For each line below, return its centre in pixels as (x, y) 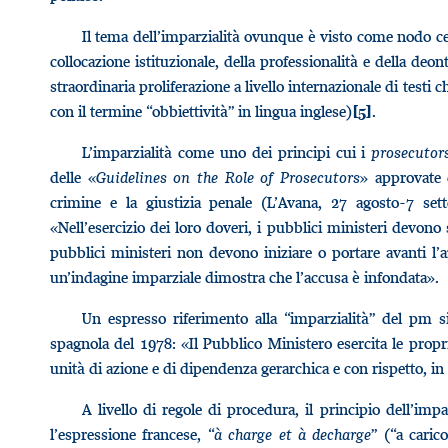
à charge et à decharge (292, 434)
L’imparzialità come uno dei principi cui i (227, 152)
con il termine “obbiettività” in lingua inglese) (201, 111)
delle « (73, 177)
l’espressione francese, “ (132, 434)
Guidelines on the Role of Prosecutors (227, 177)
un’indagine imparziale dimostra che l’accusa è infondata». (244, 277)
